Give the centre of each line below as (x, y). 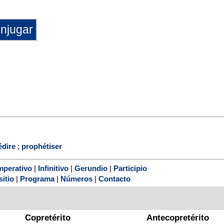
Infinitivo (53, 168)
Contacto (114, 179)
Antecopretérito (178, 218)
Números (76, 179)
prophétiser (42, 146)
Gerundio (91, 168)
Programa (37, 179)
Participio (130, 168)
